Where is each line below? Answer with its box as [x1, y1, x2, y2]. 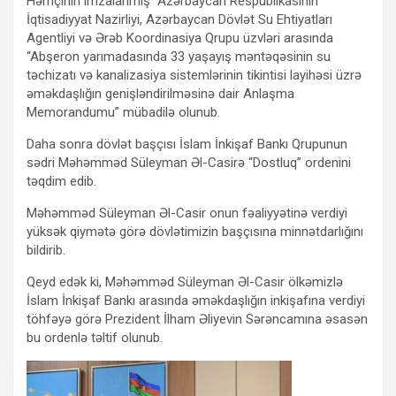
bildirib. [27, 241, 65, 258]
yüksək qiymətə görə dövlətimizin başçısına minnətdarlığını [27, 223, 363, 240]
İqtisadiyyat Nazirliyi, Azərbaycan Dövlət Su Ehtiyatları [27, 11, 332, 27]
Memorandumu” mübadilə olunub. [27, 103, 220, 120]
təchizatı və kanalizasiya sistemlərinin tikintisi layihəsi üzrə [27, 66, 362, 83]
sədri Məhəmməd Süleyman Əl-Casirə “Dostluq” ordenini [27, 154, 351, 171]
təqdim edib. [27, 172, 96, 189]
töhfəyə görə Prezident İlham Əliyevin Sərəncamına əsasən [27, 310, 368, 327]
